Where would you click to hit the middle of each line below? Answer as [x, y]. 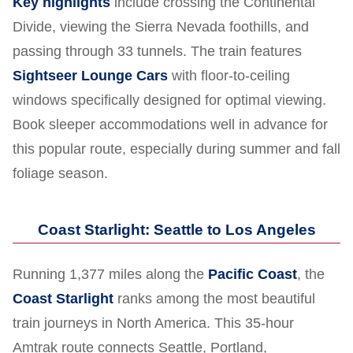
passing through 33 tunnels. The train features [157, 51]
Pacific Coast [253, 274]
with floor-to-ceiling [229, 75]
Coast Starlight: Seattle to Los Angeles [176, 229]
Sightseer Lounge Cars [90, 75]
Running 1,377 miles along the [110, 274]
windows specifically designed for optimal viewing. [169, 100]
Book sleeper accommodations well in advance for [170, 124]
